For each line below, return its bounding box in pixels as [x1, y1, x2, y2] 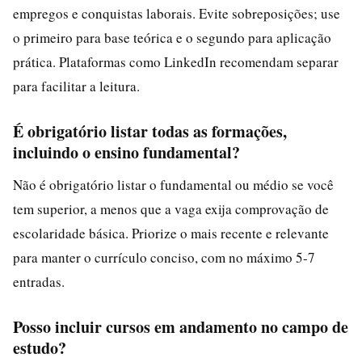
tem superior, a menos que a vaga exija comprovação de [13, 200, 329, 218]
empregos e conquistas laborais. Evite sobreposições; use [13, 4, 340, 23]
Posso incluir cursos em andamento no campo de [13, 315, 348, 339]
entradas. [13, 272, 65, 291]
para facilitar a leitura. [13, 77, 140, 95]
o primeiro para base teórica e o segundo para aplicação [13, 28, 331, 47]
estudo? [13, 336, 66, 360]
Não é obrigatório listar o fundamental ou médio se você [13, 175, 334, 194]
